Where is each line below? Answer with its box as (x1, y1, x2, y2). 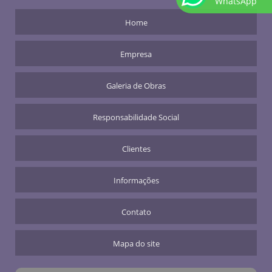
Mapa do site (112, 237, 160, 249)
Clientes (121, 143, 151, 154)
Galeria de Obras (106, 80, 166, 91)
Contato (121, 206, 151, 217)
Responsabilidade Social (93, 111, 179, 123)
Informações (113, 174, 159, 186)
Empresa (120, 48, 152, 59)
